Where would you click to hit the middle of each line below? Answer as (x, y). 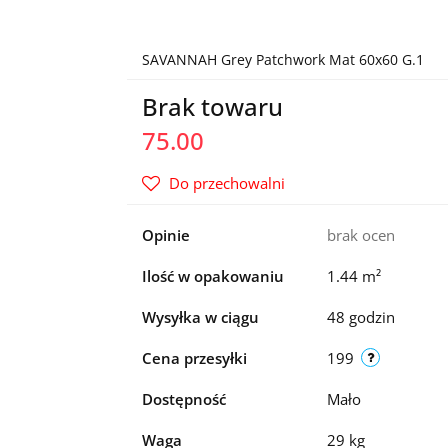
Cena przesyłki (194, 358)
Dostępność (183, 399)
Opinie (165, 235)
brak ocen (360, 235)
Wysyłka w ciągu (200, 317)
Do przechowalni (226, 183)
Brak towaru (212, 106)
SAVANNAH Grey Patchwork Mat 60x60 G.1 (282, 59)
